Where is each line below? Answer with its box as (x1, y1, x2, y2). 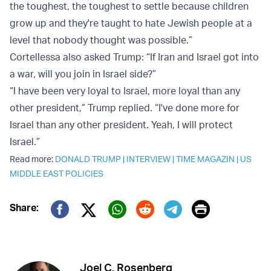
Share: (10, 201, 39, 214)
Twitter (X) (80, 215, 162, 238)
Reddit (135, 215, 189, 238)
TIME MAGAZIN (176, 154, 235, 165)
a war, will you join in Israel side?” (10, 68, 156, 80)
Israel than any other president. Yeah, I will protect (10, 119, 233, 131)
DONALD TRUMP (55, 154, 121, 165)
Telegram (163, 215, 239, 238)
